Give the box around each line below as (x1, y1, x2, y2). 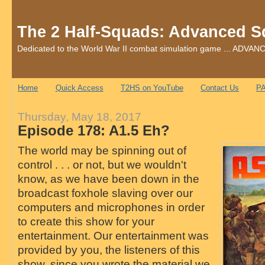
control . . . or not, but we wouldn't (17, 158, 186, 172)
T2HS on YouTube (120, 83, 183, 93)
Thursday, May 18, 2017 (17, 109, 141, 123)
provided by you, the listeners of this (17, 243, 200, 257)
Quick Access (55, 83, 104, 93)
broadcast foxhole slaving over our (17, 186, 193, 200)
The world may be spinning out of (17, 144, 186, 157)
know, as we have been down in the (17, 172, 199, 186)
